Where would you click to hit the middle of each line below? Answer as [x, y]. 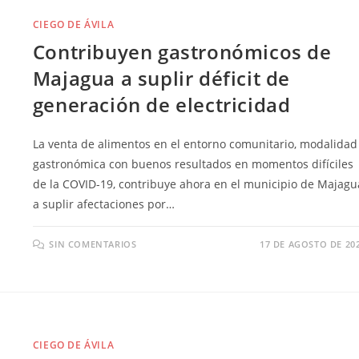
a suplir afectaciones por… [103, 204]
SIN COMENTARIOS [93, 244]
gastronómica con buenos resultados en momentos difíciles [193, 164]
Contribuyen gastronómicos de [182, 52]
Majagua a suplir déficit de [161, 79]
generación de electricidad [161, 105]
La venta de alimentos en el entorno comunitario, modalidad [195, 144]
